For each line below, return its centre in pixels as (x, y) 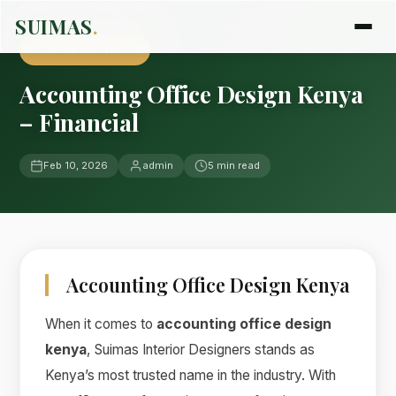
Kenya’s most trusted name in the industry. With (191, 376)
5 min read (234, 165)
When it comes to (101, 324)
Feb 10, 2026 (76, 165)
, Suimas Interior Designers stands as (201, 350)
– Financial (79, 122)
